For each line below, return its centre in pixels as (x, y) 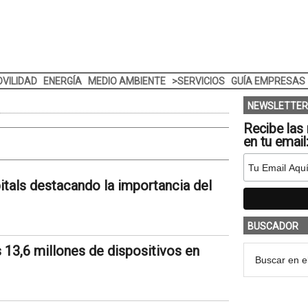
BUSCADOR (273, 226)
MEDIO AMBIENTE (126, 81)
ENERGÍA (62, 81)
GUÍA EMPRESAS (268, 81)
